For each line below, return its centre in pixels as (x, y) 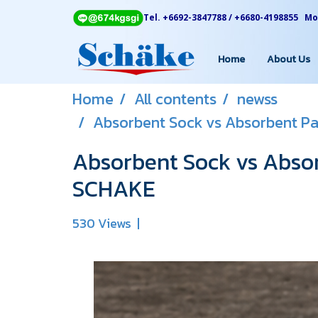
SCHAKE (114, 189)
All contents (175, 99)
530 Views (102, 223)
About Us (289, 59)
